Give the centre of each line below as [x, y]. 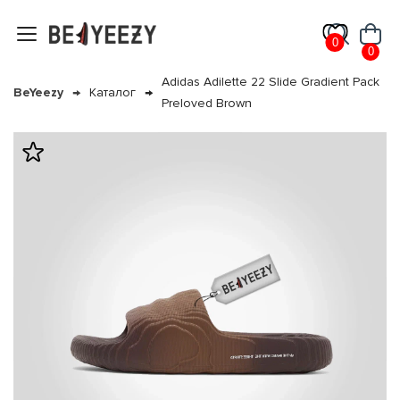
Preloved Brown [207, 103]
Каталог [112, 92]
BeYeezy [38, 92]
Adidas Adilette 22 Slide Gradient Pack [271, 82]
